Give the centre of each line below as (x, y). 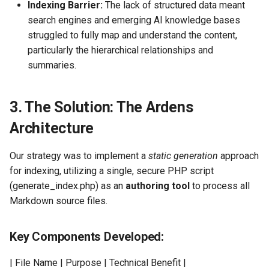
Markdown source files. (59, 201)
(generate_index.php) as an (68, 186)
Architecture (52, 128)
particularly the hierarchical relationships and (120, 50)
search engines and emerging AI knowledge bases (134, 20)
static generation (183, 156)
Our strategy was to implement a (79, 156)
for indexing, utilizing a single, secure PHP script (112, 171)
